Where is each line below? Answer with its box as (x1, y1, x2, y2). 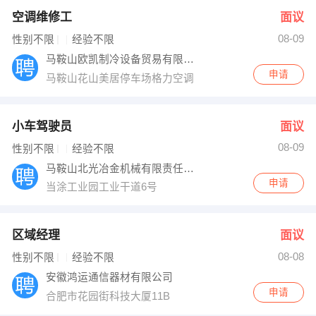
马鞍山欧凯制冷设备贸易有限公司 (183, 54, 195, 66)
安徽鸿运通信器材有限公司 (46, 272, 174, 284)
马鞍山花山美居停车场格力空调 (46, 72, 197, 84)
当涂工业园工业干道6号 (46, 181, 161, 193)
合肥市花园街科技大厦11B (46, 290, 174, 302)
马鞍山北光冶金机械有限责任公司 (183, 162, 195, 174)
